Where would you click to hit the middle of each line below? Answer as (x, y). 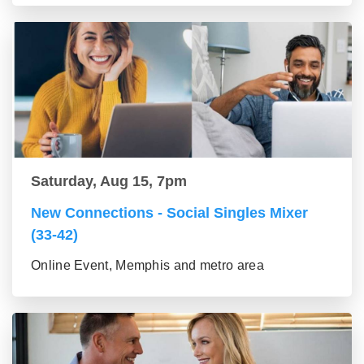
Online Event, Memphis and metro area (147, 266)
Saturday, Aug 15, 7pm (109, 182)
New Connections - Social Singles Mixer (169, 213)
